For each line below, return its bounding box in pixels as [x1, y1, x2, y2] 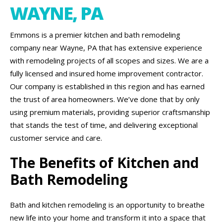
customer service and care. [10, 133, 102, 143]
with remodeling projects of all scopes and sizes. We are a [10, 55, 209, 65]
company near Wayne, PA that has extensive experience [10, 43, 202, 53]
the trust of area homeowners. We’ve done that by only [10, 94, 200, 104]
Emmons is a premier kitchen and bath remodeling [10, 30, 180, 40]
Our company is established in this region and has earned [10, 81, 205, 91]
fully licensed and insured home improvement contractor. [10, 68, 203, 78]
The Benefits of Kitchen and [10, 153, 199, 172]
